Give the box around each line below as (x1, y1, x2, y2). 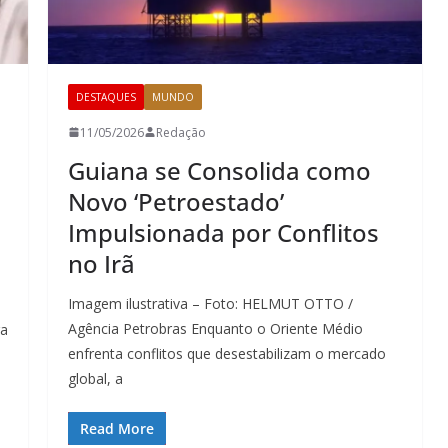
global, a (68, 368, 123, 388)
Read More (80, 418, 154, 438)
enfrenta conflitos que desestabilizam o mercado (68, 343, 386, 363)
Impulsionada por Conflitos (68, 215, 379, 249)
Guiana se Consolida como (68, 153, 371, 187)
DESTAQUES (76, 89, 136, 104)
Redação (156, 123, 206, 141)
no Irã (68, 246, 135, 280)
